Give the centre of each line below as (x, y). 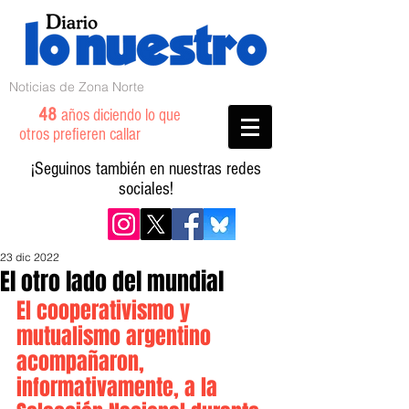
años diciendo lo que (121, 115)
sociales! (146, 189)
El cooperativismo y (106, 311)
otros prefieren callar (91, 135)
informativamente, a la (120, 388)
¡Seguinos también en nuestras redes (146, 169)
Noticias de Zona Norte (77, 87)
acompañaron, (83, 362)
